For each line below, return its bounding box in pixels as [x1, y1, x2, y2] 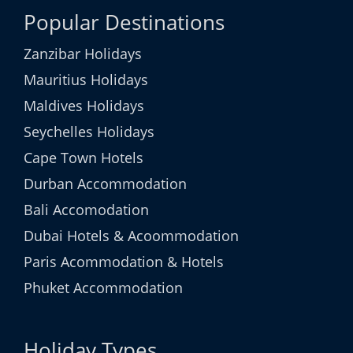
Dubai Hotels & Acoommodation [24, 226, 239, 245]
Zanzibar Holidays [24, 44, 142, 63]
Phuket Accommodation [24, 278, 183, 297]
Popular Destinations [24, 8, 225, 36]
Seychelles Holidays [24, 122, 154, 141]
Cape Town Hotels [24, 148, 143, 167]
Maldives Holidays [24, 96, 144, 115]
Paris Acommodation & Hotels [24, 252, 224, 271]
